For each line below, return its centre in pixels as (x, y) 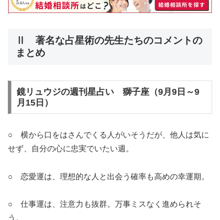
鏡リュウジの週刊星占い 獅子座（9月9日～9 (108, 92)
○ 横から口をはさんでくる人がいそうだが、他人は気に (109, 135)
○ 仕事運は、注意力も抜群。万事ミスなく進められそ (105, 204)
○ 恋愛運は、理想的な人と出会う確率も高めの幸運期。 (109, 176)
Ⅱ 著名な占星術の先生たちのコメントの (109, 40)
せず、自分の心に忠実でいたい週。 (71, 148)
